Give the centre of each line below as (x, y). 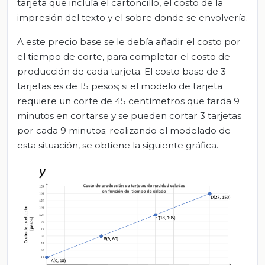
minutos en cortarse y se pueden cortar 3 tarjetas (129, 116)
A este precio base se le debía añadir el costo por (129, 42)
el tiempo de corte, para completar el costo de (124, 57)
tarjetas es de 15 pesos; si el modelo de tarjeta (120, 86)
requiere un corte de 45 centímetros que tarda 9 (128, 101)
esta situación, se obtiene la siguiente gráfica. (118, 146)
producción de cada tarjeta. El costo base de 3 (122, 72)
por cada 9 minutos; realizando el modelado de (124, 131)
